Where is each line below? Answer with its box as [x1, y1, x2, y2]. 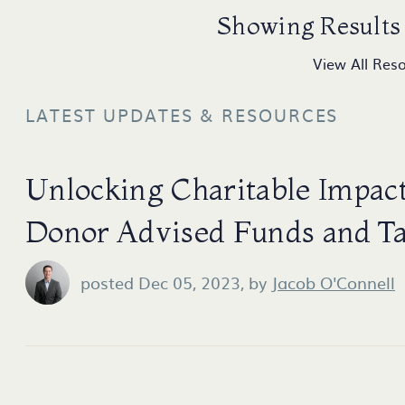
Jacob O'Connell [271, 270, 395, 295]
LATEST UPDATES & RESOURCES [25, 102, 339, 127]
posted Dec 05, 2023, [80, 270, 249, 295]
